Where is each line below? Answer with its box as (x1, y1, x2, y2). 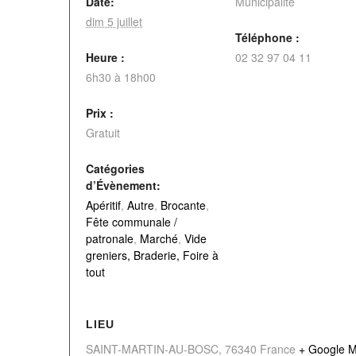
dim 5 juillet (86, 14, 142, 29)
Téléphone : (235, 29, 300, 45)
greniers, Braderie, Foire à (86, 247, 219, 263)
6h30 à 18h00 (86, 69, 156, 85)
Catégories (86, 161, 145, 176)
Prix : (86, 105, 114, 121)
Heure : (86, 49, 125, 65)
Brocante (161, 197, 206, 213)
